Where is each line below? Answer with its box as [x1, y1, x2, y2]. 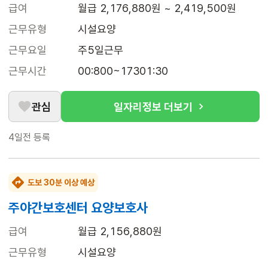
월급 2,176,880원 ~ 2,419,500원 [78, 2, 236, 15]
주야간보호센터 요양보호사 [8, 200, 148, 216]
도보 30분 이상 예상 [28, 178, 95, 188]
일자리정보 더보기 [114, 100, 193, 113]
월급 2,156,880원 [78, 225, 162, 238]
